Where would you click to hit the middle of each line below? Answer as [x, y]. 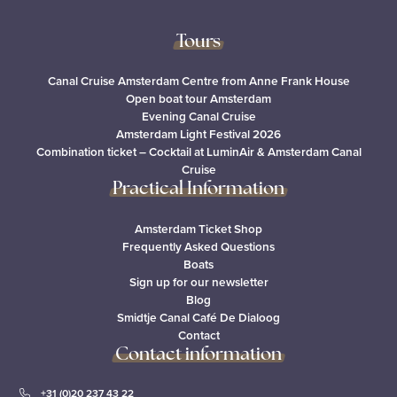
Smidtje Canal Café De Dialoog [198, 317]
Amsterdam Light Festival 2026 [198, 134]
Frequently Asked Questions [198, 246]
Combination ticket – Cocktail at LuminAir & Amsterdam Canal [198, 152]
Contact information [198, 355]
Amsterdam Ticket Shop [198, 228]
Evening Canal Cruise [198, 117]
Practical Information [198, 190]
